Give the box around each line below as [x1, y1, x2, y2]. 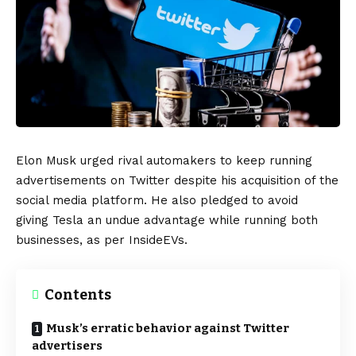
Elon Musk [16, 153, 76, 168]
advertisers [32, 338, 103, 353]
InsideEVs [129, 232, 184, 247]
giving [16, 212, 52, 227]
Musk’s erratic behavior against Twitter [46, 320, 289, 335]
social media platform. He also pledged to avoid [16, 192, 298, 207]
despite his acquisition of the [170, 172, 339, 188]
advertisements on [16, 172, 129, 188]
